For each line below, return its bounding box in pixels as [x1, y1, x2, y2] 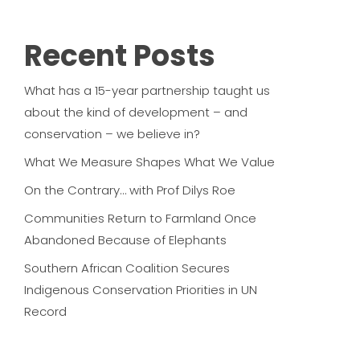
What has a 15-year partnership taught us [23, 82, 270, 99]
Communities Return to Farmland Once [23, 210, 256, 227]
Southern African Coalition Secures [23, 260, 230, 276]
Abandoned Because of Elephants [23, 231, 227, 248]
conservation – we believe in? [23, 125, 200, 142]
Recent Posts [23, 35, 215, 76]
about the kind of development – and [23, 104, 247, 121]
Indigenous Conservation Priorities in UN [23, 281, 257, 298]
